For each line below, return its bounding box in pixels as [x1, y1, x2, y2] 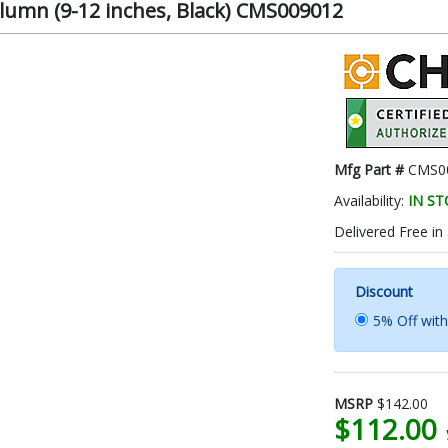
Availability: [334, 190, 408, 210]
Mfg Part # [334, 159, 408, 179]
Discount [355, 281, 413, 301]
